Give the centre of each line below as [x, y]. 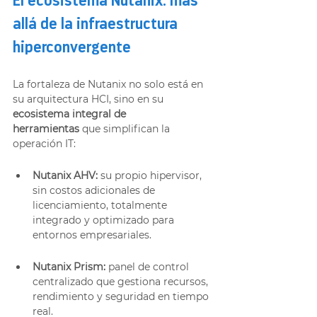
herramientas [46, 128]
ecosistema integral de [71, 114]
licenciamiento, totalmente [101, 205]
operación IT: [44, 143]
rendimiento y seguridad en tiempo [122, 296]
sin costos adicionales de [95, 190]
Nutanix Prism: [69, 266]
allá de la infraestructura [97, 25]
